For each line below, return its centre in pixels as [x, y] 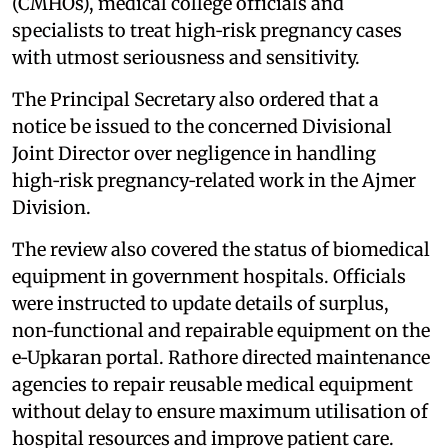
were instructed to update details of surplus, [200, 303]
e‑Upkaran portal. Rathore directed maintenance [221, 357]
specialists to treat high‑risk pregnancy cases [207, 30]
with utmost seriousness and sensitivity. [186, 57]
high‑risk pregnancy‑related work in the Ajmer [214, 180]
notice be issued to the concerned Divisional [202, 126]
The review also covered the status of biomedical [221, 249]
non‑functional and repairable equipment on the [221, 330]
